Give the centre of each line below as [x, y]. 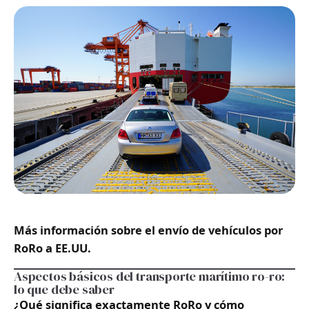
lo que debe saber [64, 289]
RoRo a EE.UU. [52, 248]
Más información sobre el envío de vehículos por [148, 230]
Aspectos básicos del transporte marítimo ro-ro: [150, 276]
